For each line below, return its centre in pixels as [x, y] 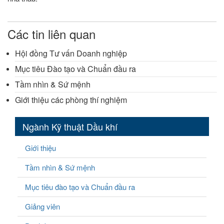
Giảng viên [42, 206]
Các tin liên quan [51, 33]
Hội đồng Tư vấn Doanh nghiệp [71, 53]
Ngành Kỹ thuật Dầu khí [70, 126]
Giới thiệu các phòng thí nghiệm [71, 99]
